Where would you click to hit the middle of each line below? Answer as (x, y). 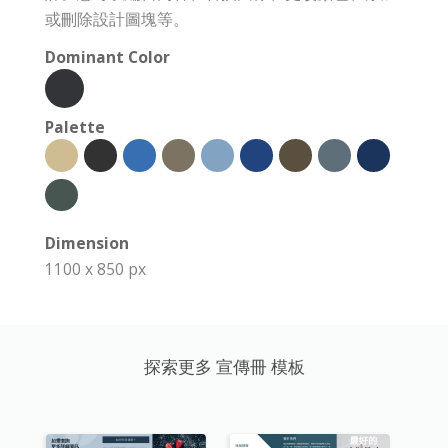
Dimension (87, 243)
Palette (75, 127)
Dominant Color (107, 57)
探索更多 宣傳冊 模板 (224, 366)
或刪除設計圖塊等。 (117, 19)
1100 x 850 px (95, 269)
